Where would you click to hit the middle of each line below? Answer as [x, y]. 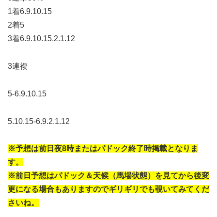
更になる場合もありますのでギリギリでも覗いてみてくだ [108, 189]
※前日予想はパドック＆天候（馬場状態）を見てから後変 [108, 176]
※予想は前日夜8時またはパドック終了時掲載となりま [103, 149]
